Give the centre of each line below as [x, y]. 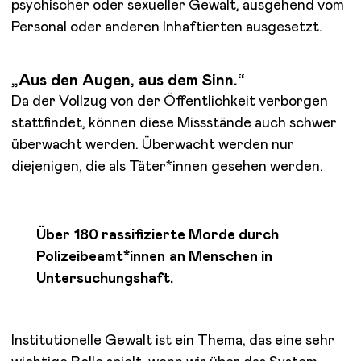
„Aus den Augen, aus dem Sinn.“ [128, 80]
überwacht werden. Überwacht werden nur [152, 145]
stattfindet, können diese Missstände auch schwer [174, 123]
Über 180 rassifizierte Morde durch [158, 235]
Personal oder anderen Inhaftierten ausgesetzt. [166, 27]
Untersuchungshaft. [105, 278]
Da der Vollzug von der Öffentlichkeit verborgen [170, 101]
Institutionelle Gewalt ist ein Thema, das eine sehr [173, 340]
